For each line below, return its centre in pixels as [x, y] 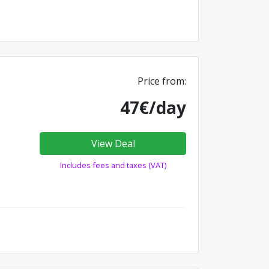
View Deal [113, 143]
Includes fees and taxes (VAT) [113, 165]
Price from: [162, 81]
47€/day [153, 107]
